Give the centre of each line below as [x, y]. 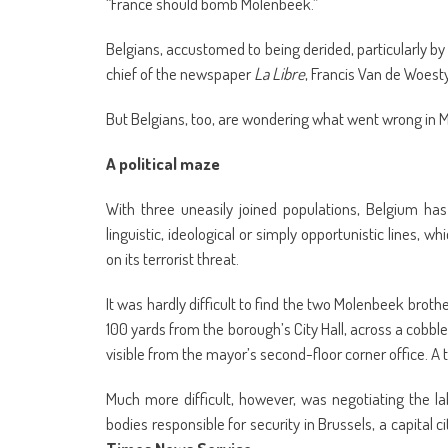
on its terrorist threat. [172, 258]
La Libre [279, 73]
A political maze [163, 163]
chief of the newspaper [180, 73]
